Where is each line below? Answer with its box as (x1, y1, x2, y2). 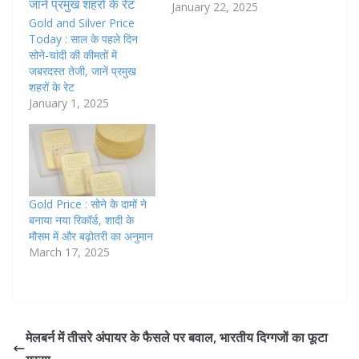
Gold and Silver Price (29, 14, 135, 30)
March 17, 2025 (29, 244, 110, 260)
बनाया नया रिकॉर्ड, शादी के (29, 212, 134, 228)
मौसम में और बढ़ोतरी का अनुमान (29, 228, 153, 244)
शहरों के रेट (29, 79, 75, 95)
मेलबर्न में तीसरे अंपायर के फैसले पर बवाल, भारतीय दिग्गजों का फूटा (26, 328, 328, 346)
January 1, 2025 (29, 95, 109, 111)
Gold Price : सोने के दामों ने (29, 196, 147, 212)
